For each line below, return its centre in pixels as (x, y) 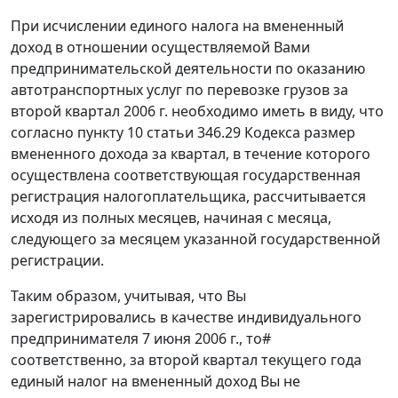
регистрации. (57, 261)
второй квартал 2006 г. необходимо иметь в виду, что (197, 111)
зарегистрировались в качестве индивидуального (186, 318)
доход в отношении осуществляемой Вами (160, 48)
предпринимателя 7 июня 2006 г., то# (141, 339)
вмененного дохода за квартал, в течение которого (191, 154)
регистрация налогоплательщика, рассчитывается (188, 197)
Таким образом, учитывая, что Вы (128, 296)
